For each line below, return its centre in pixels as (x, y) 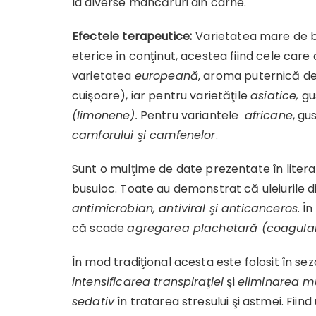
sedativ (93, 301)
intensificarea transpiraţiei (148, 281)
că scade (100, 228)
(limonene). (105, 115)
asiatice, (275, 95)
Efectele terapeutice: (132, 36)
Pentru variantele (191, 115)
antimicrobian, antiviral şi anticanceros (185, 208)
